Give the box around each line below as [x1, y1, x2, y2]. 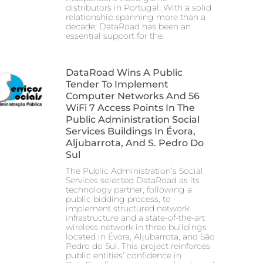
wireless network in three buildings [66, 222, 207, 233]
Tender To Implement [66, 79, 168, 90]
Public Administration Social [66, 114, 200, 126]
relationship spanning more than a [66, 12, 205, 23]
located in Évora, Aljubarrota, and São [66, 231, 215, 242]
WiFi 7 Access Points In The [66, 102, 195, 114]
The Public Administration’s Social [66, 166, 203, 177]
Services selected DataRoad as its [66, 175, 200, 186]
